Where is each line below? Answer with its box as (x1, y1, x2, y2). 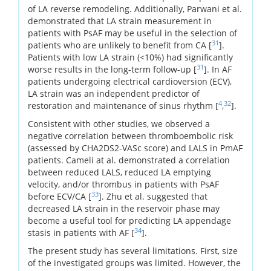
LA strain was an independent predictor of (28, 87, 200, 99)
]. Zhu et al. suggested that (99, 190, 207, 202)
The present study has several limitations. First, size (28, 244, 238, 256)
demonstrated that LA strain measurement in (28, 15, 212, 27)
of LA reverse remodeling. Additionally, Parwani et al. (28, 2, 242, 15)
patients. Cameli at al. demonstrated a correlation (28, 154, 230, 166)
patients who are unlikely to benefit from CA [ (28, 39, 212, 51)
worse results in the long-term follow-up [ (28, 63, 197, 75)
